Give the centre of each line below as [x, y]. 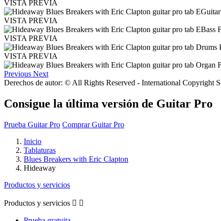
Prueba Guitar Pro [32, 124]
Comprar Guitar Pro [93, 124]
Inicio [33, 141]
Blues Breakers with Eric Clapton [76, 159]
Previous [18, 74]
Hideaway [40, 168]
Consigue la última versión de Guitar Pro [108, 103]
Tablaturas [40, 150]
